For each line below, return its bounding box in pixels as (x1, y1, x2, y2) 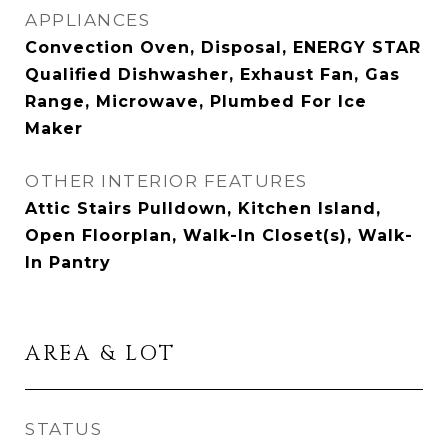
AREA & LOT (25, 340, 176, 368)
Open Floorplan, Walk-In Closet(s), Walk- (25, 226, 413, 245)
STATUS (25, 419, 102, 439)
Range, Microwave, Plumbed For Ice (25, 92, 367, 111)
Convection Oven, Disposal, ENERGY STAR (25, 38, 421, 57)
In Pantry (25, 253, 111, 272)
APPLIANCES (25, 10, 150, 30)
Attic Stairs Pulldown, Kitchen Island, (25, 199, 381, 218)
